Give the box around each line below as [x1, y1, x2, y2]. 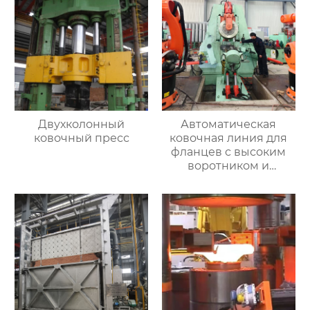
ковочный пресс [33, 131, 129, 145]
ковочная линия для [170, 131, 288, 145]
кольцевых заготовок [167, 173, 290, 187]
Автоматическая [181, 118, 277, 131]
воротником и [188, 159, 270, 173]
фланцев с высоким [171, 145, 286, 159]
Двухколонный [38, 118, 125, 131]
